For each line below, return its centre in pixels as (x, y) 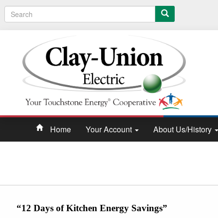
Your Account (110, 129)
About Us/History (183, 129)
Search (15, 10)
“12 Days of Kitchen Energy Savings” (92, 208)
